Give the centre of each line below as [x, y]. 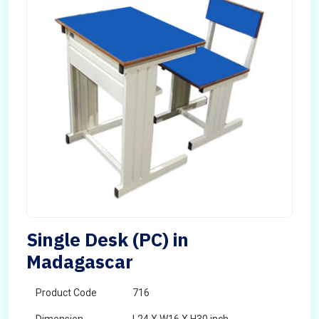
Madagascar [80, 261]
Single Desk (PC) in [108, 239]
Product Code [66, 293]
